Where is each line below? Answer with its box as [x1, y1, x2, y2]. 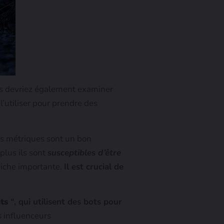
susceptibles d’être [47, 146, 121, 158]
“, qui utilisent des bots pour [8, 196, 122, 208]
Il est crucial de [64, 160, 123, 172]
